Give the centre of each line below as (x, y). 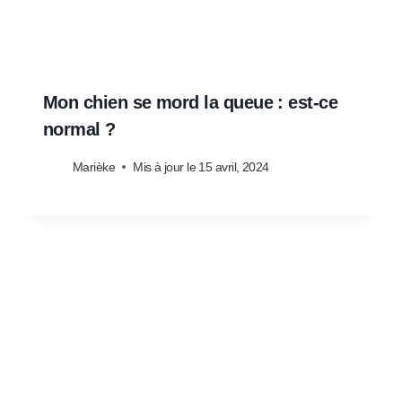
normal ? (79, 130)
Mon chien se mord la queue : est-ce (191, 103)
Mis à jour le (165, 166)
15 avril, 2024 (234, 166)
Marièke (94, 166)
